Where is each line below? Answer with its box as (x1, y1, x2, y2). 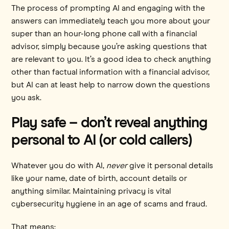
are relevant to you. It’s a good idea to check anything (11, 55, 212, 63)
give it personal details (127, 161, 214, 170)
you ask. (11, 93, 42, 102)
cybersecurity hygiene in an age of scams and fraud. (11, 199, 210, 208)
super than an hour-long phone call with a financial (11, 29, 197, 38)
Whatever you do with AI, (11, 161, 107, 170)
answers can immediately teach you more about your (11, 16, 211, 25)
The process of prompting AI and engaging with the (11, 4, 205, 12)
